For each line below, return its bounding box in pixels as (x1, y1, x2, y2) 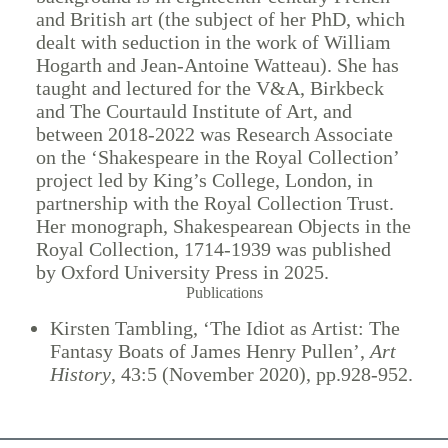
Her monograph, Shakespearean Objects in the (35, 215, 411, 238)
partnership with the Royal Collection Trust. (35, 192, 394, 215)
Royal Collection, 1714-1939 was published (35, 238, 391, 261)
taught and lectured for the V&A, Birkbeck (35, 77, 384, 100)
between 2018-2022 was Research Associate (35, 123, 393, 146)
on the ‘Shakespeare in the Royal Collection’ (35, 146, 399, 169)
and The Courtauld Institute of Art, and (35, 100, 352, 123)
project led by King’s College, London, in (35, 169, 373, 192)
